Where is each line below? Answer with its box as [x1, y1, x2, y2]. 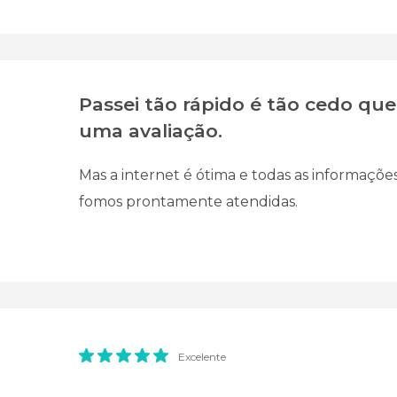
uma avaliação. [79, 120, 222, 142]
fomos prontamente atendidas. [79, 193, 298, 210]
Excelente [178, 350, 226, 363]
